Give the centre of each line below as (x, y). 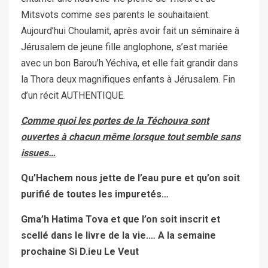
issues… (38, 153)
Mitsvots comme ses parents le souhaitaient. (115, 14)
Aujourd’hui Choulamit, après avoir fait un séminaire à (130, 31)
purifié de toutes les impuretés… (95, 194)
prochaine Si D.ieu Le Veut (80, 251)
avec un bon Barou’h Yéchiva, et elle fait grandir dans (130, 63)
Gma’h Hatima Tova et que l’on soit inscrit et (121, 219)
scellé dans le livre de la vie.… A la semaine (118, 235)
